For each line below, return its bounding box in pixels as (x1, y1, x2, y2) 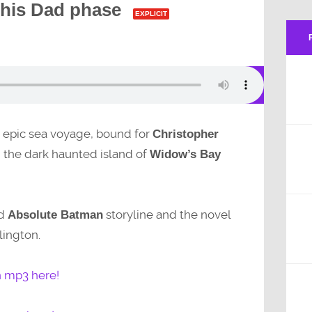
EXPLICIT (134, 9, 167, 17)
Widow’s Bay (149, 147, 221, 161)
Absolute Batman (7, 208, 103, 222)
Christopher (152, 127, 219, 141)
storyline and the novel (102, 208, 231, 222)
